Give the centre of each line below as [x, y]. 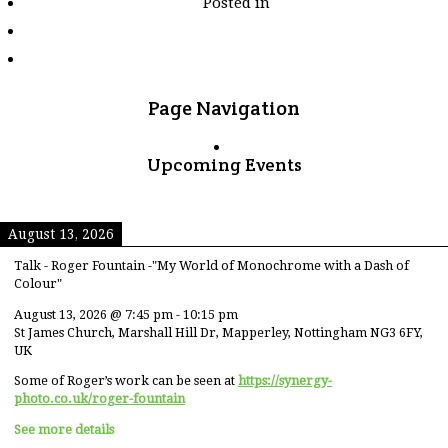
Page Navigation [224, 107]
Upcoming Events [224, 164]
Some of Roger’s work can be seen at [126, 381]
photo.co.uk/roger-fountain [99, 399]
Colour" [38, 283]
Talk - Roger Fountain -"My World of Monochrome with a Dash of [211, 265]
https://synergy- [285, 381]
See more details [64, 429]
